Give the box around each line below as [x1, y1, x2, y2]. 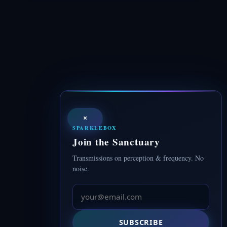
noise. [72, 164, 89, 174]
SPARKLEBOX [72, 123, 117, 132]
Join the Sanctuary [72, 135, 160, 149]
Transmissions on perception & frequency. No [72, 153, 204, 163]
